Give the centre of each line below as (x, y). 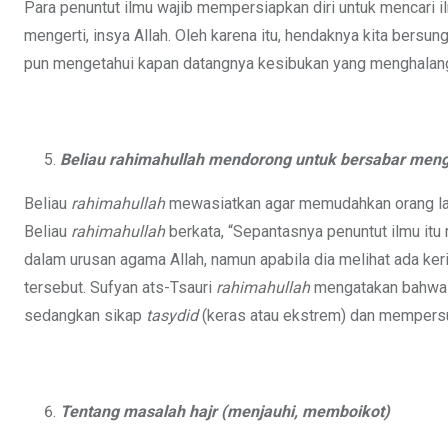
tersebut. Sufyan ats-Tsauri (120, 288)
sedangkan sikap (85, 316)
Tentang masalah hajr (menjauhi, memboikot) (225, 412)
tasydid (174, 316)
